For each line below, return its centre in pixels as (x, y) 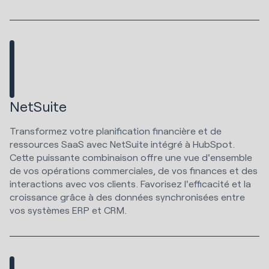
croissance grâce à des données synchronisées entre (127, 196)
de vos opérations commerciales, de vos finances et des (134, 170)
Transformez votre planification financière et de (116, 130)
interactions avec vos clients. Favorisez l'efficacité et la (130, 183)
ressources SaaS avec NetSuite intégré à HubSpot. (122, 144)
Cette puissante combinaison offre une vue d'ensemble (131, 157)
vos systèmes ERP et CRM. (69, 210)
